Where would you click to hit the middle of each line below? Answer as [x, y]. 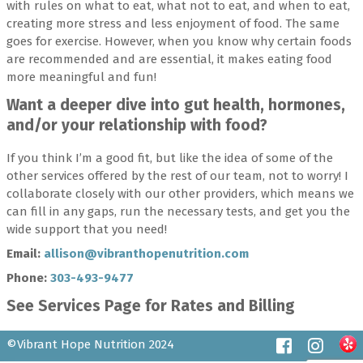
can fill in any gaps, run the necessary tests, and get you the [178, 212]
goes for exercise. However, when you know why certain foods [179, 41]
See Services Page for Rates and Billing [151, 306]
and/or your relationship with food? [137, 125]
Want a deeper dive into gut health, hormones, [176, 105]
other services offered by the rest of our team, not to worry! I [177, 176]
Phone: [28, 278]
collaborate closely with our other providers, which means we [180, 194]
